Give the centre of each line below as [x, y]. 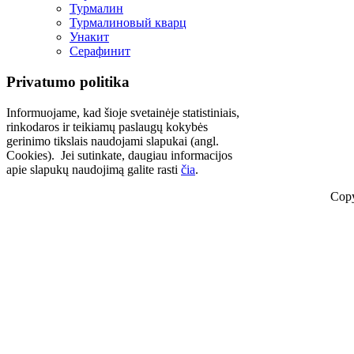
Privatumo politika [68, 82]
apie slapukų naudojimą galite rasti [94, 169]
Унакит [89, 37]
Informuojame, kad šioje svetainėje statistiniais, [123, 112]
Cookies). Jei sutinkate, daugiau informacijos [119, 155]
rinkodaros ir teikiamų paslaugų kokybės [107, 126]
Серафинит [100, 51]
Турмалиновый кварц [128, 23]
